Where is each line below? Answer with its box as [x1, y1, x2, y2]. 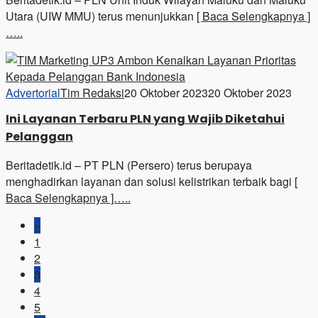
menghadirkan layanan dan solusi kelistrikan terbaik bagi [6, 172, 295, 190]
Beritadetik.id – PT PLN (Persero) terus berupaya [6, 156, 252, 173]
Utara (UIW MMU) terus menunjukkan [6, 7, 197, 24]
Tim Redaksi [60, 84, 124, 101]
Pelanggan [6, 128, 73, 145]
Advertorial [6, 84, 60, 101]
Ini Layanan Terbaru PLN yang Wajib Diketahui [6, 110, 285, 127]
